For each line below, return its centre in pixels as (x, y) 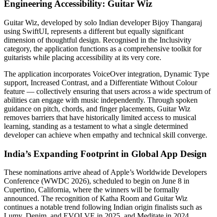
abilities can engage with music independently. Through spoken (101, 100)
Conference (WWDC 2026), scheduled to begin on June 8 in (97, 181)
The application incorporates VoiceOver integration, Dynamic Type (107, 74)
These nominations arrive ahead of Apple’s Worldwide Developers (105, 172)
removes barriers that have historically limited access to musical (100, 117)
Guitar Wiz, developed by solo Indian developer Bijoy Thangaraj (103, 22)
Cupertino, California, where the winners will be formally (92, 190)
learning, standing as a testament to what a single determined (96, 126)
